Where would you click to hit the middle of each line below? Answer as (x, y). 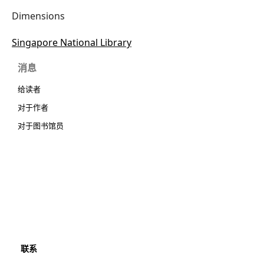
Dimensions (38, 16)
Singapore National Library (72, 42)
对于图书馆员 (41, 126)
